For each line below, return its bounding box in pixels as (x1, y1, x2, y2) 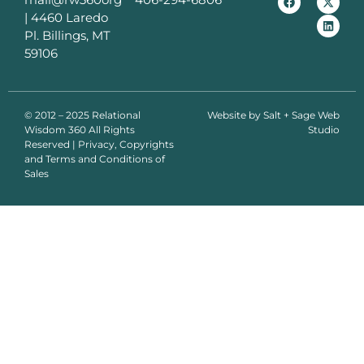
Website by (207, 108, 263, 121)
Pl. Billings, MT (24, 28, 110, 44)
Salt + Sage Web (263, 108, 340, 121)
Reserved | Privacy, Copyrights (24, 137, 174, 150)
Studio (308, 123, 340, 136)
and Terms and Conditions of (24, 152, 165, 165)
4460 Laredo (31, 10, 108, 26)
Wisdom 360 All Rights (24, 123, 135, 136)
